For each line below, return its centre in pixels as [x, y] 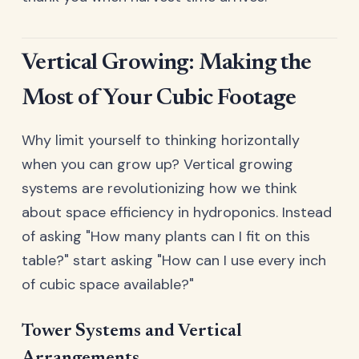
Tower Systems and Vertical [132, 331]
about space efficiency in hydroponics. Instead [177, 212]
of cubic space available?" [108, 284]
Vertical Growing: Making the [167, 64]
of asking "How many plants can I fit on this [166, 236]
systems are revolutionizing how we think [159, 188]
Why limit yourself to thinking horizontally [161, 140]
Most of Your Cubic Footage [159, 99]
